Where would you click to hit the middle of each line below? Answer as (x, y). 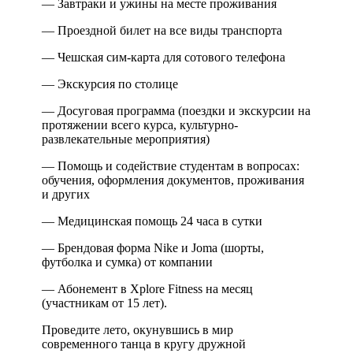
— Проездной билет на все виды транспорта (162, 30)
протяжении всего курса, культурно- (140, 124)
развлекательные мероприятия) (126, 139)
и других (66, 194)
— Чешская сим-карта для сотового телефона (163, 57)
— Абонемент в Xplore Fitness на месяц (147, 288)
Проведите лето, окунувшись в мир (137, 329)
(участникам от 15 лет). (104, 303)
